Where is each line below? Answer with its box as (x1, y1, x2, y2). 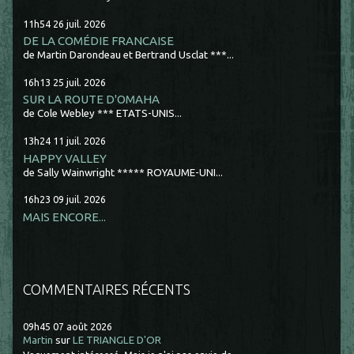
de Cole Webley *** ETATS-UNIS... (23, 107, 183, 120)
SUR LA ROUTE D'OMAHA (23, 92, 160, 107)
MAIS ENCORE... (23, 209, 107, 224)
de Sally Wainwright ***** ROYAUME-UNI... (23, 166, 224, 179)
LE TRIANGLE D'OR (73, 333, 162, 346)
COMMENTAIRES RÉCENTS (23, 281, 191, 297)
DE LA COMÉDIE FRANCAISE (23, 34, 175, 48)
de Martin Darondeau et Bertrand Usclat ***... (23, 49, 235, 62)
